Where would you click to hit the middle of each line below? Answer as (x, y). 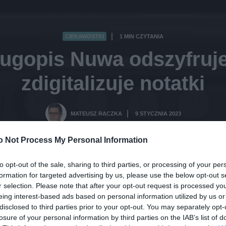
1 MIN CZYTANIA (142, 37)
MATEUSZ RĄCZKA (96, 114)
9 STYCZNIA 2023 (158, 114)
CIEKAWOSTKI (84, 37)
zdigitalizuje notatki (113, 83)
